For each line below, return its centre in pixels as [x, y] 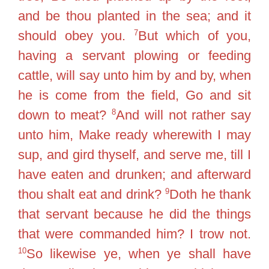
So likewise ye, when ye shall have [139, 254]
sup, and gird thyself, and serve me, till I [134, 155]
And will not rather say [184, 115]
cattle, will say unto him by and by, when [134, 75]
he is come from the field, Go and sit [134, 95]
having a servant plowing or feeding [134, 56]
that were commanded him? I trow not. [134, 234]
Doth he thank [210, 194]
